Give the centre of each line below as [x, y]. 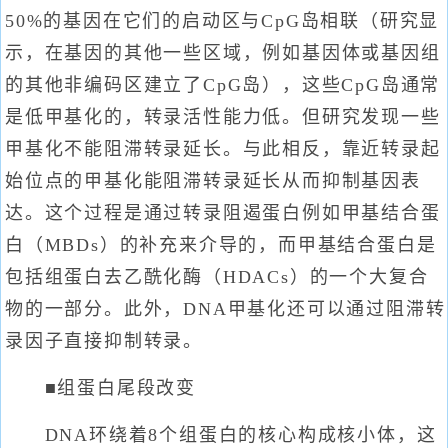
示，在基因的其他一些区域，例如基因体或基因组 [223, 53]
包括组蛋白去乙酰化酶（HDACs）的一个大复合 [217, 277]
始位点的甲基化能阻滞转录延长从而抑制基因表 [213, 181]
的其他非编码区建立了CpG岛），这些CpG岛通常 [223, 85]
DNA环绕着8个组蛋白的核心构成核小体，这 [221, 435]
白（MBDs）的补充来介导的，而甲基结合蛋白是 [221, 245]
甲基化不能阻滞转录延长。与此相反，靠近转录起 [223, 149]
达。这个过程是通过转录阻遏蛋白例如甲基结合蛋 [223, 213]
